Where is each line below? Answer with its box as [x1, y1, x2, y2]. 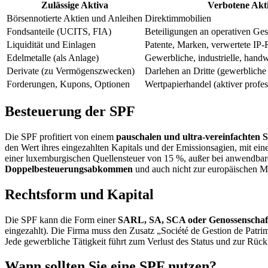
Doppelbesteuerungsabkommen [5, 163, 133, 174]
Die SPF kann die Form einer [5, 214, 118, 225]
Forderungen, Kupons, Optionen [7, 78, 130, 89]
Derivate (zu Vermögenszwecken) [7, 65, 135, 76]
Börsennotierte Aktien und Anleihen [7, 13, 142, 23]
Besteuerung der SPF [5, 103, 135, 119]
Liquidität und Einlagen [7, 39, 96, 50]
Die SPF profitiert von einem [5, 131, 116, 142]
